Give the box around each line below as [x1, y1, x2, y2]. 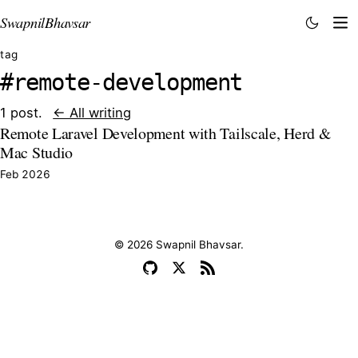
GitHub [149, 268, 185, 282]
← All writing [53, 104, 132, 121]
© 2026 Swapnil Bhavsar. [114, 238, 244, 252]
